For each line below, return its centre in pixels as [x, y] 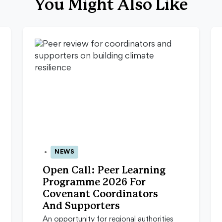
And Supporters [81, 206]
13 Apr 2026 [59, 156]
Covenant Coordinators [100, 194]
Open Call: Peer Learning [104, 171]
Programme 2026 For [94, 183]
